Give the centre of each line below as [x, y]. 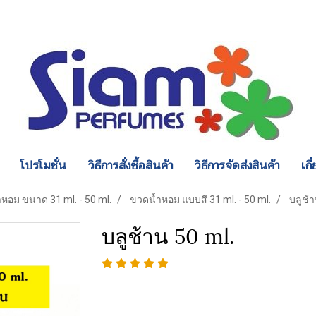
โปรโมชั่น [44, 166]
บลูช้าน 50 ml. [168, 235]
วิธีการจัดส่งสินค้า [237, 166]
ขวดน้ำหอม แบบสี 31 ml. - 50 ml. [200, 200]
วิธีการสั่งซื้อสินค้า [131, 166]
